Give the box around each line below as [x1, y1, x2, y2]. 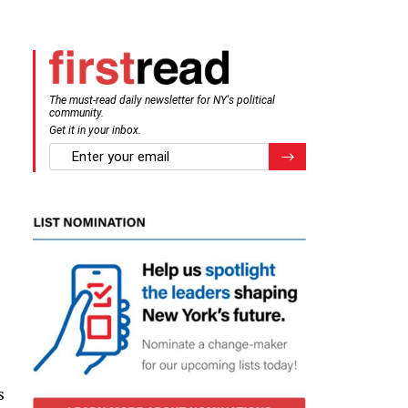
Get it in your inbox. [49, 123, 141, 137]
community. [49, 106, 104, 119]
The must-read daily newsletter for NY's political [49, 93, 275, 107]
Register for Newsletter [294, 148, 389, 159]
